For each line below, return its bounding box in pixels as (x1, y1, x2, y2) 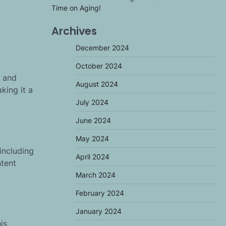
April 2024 (76, 152, 109, 161)
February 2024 (76, 189, 124, 197)
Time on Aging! (51, 4, 101, 12)
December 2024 (76, 43, 129, 52)
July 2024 (76, 98, 108, 106)
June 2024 (76, 116, 111, 125)
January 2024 (76, 207, 122, 215)
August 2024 (76, 80, 118, 88)
